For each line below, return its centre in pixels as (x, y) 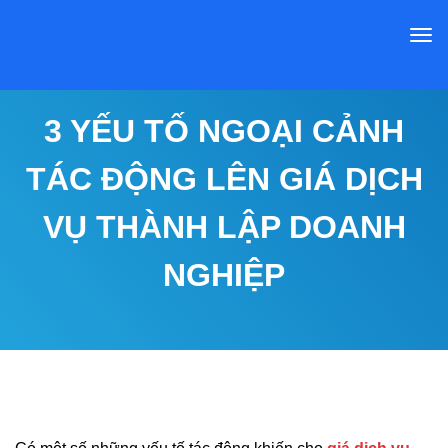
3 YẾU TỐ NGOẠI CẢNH (224, 130)
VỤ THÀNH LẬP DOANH (224, 226)
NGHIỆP (224, 274)
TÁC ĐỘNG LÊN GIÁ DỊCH (224, 178)
